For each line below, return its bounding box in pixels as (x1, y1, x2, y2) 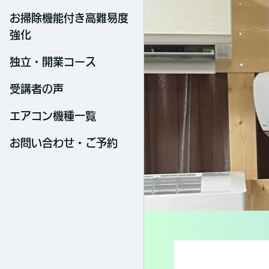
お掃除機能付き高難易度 (10, 13, 128, 23)
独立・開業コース (10, 56, 96, 67)
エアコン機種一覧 (10, 110, 96, 121)
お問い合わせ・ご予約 (10, 138, 118, 148)
